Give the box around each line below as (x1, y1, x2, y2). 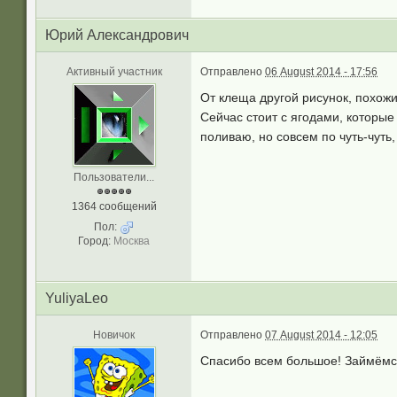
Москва (113, 235, 150, 247)
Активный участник (66, 66, 162, 78)
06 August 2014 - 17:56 (265, 66, 378, 78)
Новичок (93, 329, 135, 341)
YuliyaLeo (45, 291, 108, 306)
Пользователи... (74, 171, 154, 183)
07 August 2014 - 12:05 (265, 329, 378, 341)
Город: (78, 235, 111, 247)
